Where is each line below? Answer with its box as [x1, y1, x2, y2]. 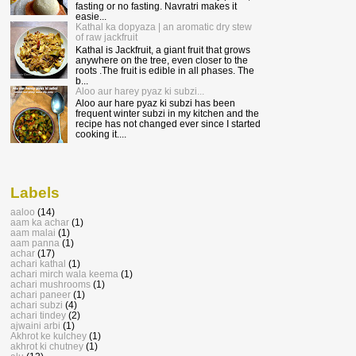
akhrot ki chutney [10, 341, 83, 352]
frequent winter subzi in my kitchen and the [75, 108, 259, 119]
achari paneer [10, 289, 71, 300]
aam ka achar [10, 217, 69, 228]
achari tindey [10, 310, 66, 321]
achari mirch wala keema [10, 269, 118, 280]
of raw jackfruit [75, 32, 137, 43]
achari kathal [10, 258, 66, 269]
